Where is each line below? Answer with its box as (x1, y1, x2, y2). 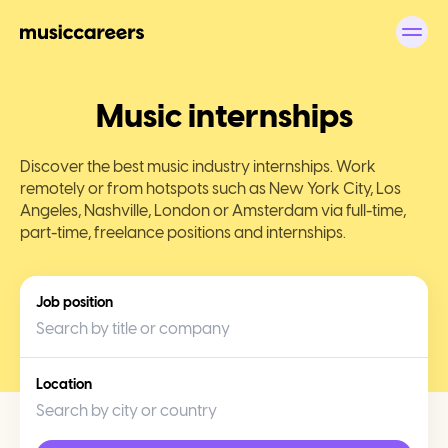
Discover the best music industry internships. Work (20, 157, 376, 176)
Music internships (95, 97, 353, 135)
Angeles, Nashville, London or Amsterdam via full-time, (20, 201, 406, 220)
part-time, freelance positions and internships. (20, 223, 346, 242)
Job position (36, 294, 113, 311)
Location (36, 376, 92, 393)
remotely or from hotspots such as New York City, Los (20, 179, 401, 198)
